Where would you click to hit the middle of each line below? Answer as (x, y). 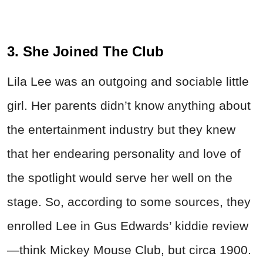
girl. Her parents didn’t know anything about (129, 106)
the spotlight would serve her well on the (120, 178)
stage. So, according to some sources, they (129, 202)
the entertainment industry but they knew (121, 130)
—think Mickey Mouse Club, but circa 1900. (129, 250)
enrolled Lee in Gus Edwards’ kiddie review (128, 226)
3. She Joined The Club (85, 52)
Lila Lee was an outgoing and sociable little (128, 82)
